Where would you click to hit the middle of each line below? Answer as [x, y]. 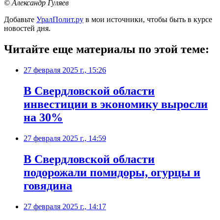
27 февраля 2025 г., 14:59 [65, 138]
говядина [48, 185]
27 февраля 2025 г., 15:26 [65, 70]
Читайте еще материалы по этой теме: [107, 49]
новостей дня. [27, 28]
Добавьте [20, 20]
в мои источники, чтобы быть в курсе [148, 20]
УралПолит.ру [60, 20]
